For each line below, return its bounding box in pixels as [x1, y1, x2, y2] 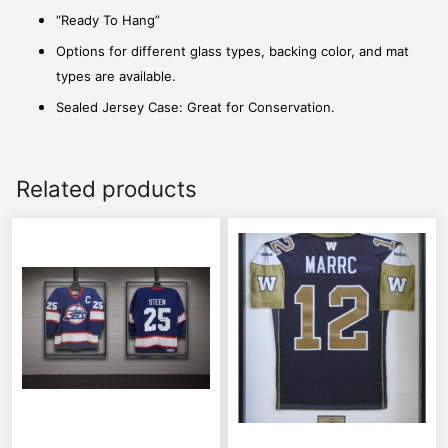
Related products [16, 174, 197, 202]
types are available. [56, 67, 176, 84]
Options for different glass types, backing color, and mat [56, 42, 409, 59]
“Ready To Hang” [56, 11, 160, 28]
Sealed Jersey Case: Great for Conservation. [56, 98, 335, 115]
